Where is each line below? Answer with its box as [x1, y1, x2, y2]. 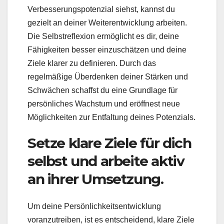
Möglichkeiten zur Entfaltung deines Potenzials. [27, 113, 195, 122]
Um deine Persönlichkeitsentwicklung [27, 201, 161, 210]
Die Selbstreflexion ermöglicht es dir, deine [27, 32, 179, 41]
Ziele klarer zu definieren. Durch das [27, 59, 156, 68]
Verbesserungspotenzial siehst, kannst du [27, 5, 175, 14]
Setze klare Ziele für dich [27, 134, 191, 152]
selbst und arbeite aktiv [27, 152, 184, 170]
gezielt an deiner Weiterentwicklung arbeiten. [27, 18, 187, 27]
